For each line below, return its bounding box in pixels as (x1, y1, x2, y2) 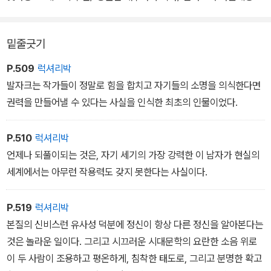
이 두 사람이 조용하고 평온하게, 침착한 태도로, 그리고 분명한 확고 (7, 252, 262, 264)
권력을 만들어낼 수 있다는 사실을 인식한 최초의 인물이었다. (7, 96, 238, 108)
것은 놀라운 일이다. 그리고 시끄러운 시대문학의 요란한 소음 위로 (7, 235, 257, 247)
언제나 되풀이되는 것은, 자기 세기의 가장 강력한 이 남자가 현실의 (7, 148, 260, 161)
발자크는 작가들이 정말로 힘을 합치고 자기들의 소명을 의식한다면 (7, 79, 261, 91)
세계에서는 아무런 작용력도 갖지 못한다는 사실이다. (7, 165, 207, 178)
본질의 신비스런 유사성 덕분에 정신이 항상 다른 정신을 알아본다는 (7, 218, 263, 230)
